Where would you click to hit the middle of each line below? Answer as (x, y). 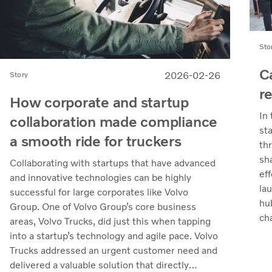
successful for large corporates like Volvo (99, 192)
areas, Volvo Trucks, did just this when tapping (110, 222)
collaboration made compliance (114, 122)
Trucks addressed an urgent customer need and (114, 251)
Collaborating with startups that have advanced (113, 163)
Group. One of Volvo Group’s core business (103, 207)
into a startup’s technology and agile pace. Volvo (114, 236)
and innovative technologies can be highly (100, 178)
